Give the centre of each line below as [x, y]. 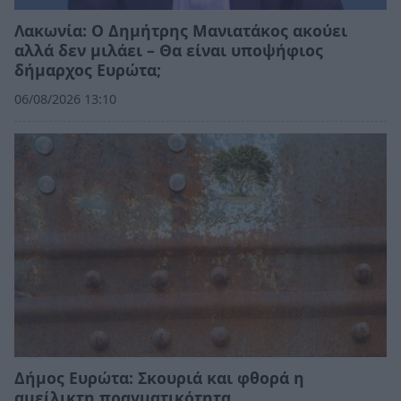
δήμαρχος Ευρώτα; [88, 70]
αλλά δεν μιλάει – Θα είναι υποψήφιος [169, 51]
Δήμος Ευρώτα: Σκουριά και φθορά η [159, 378]
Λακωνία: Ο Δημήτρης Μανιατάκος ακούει [181, 31]
